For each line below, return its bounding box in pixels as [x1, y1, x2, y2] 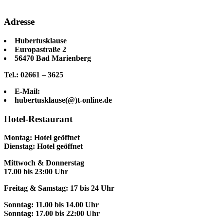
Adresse [4, 17, 35, 27]
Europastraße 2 [15, 45, 66, 54]
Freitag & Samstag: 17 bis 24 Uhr [4, 184, 114, 193]
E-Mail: [15, 87, 40, 95]
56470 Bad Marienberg [15, 54, 91, 62]
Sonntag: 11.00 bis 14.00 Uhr [4, 200, 99, 209]
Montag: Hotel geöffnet [4, 133, 80, 142]
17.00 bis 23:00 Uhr [4, 167, 68, 176]
